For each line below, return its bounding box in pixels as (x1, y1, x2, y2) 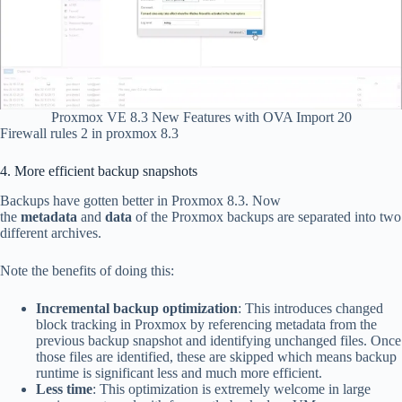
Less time (36, 380, 92, 397)
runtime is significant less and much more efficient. (36, 364, 322, 380)
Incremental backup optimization (36, 300, 238, 316)
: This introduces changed (238, 300, 383, 316)
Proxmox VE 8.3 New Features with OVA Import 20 (50, 109, 352, 125)
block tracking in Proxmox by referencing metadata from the (36, 316, 377, 332)
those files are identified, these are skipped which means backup (36, 348, 397, 364)
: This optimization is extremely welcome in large (92, 380, 371, 397)
